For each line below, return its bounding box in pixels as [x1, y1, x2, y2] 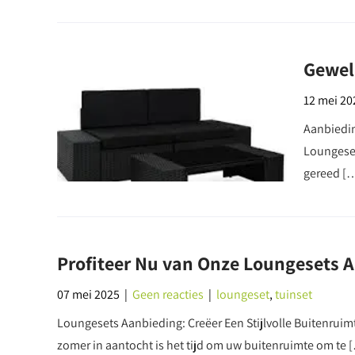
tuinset [275, 286, 312, 303]
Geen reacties [132, 286, 204, 303]
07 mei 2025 [57, 286, 120, 303]
